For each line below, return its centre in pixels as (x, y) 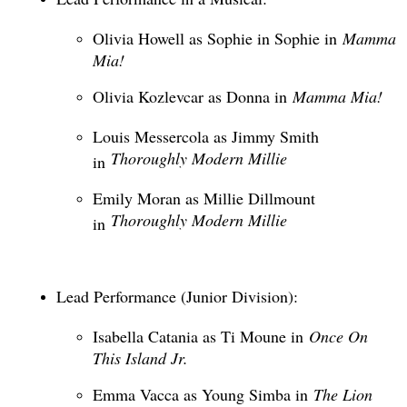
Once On (338, 337)
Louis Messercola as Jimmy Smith (205, 137)
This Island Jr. (140, 356)
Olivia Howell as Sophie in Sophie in (217, 39)
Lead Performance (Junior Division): (177, 297)
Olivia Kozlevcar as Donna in (192, 97)
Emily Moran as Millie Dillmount (203, 199)
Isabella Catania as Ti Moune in (200, 337)
